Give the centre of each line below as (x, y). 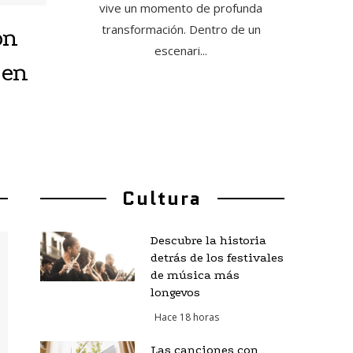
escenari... (181, 50)
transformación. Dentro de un (181, 29)
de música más (195, 275)
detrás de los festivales (217, 258)
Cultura (162, 198)
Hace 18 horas (186, 317)
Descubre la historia (208, 240)
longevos (175, 292)
